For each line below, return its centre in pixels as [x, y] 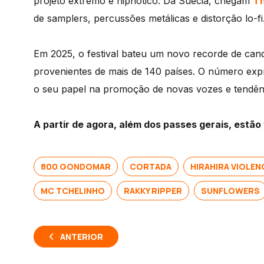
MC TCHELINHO [73, 191]
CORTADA [151, 167]
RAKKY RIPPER [153, 191]
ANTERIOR [82, 237]
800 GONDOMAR [76, 167]
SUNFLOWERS [230, 191]
